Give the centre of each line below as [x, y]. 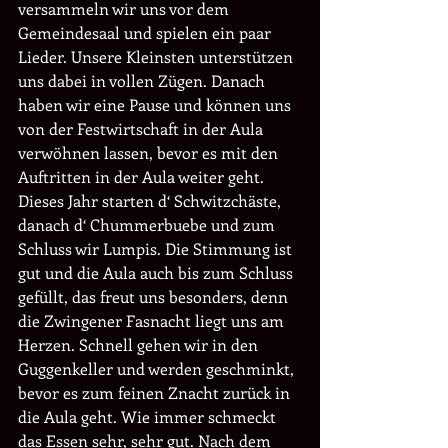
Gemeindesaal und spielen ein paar [146, 32]
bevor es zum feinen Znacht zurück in [156, 392]
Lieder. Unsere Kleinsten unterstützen [157, 56]
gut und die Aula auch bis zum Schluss [157, 272]
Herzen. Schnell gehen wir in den [140, 344]
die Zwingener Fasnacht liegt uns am [153, 320]
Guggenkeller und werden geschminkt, [158, 368]
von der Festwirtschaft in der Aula [142, 128]
